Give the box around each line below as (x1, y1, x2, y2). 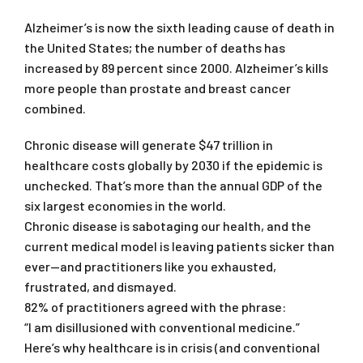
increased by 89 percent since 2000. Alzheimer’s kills (24, 59, 328, 75)
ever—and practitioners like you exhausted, (24, 258, 276, 274)
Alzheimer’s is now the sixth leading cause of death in (24, 19, 335, 35)
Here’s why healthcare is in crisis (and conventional (24, 339, 320, 355)
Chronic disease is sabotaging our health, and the (24, 217, 311, 233)
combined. (24, 100, 86, 116)
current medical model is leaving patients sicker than (24, 237, 335, 254)
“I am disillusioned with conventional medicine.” (24, 318, 300, 335)
